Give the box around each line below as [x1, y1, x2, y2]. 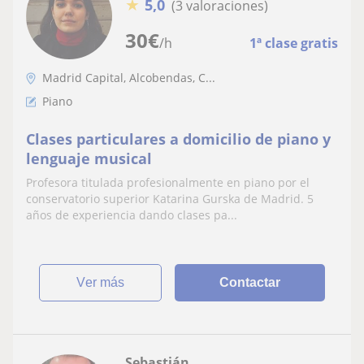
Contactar [219, 275, 281, 290]
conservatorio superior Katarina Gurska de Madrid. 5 [26, 191, 314, 207]
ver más [85, 275, 125, 290]
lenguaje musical [26, 149, 152, 169]
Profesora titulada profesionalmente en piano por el [26, 175, 310, 191]
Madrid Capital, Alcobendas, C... [42, 70, 215, 86]
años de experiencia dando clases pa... [26, 207, 237, 223]
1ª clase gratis [249, 34, 338, 53]
